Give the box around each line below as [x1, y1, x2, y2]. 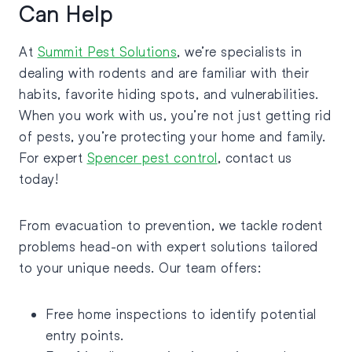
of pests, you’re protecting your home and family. [19, 128, 326, 145]
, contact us [217, 149, 292, 167]
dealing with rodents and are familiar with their [19, 64, 309, 82]
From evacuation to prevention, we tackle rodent [19, 217, 323, 234]
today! [19, 170, 58, 188]
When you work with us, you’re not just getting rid [19, 107, 331, 124]
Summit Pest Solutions [37, 43, 177, 60]
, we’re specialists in [177, 43, 302, 60]
